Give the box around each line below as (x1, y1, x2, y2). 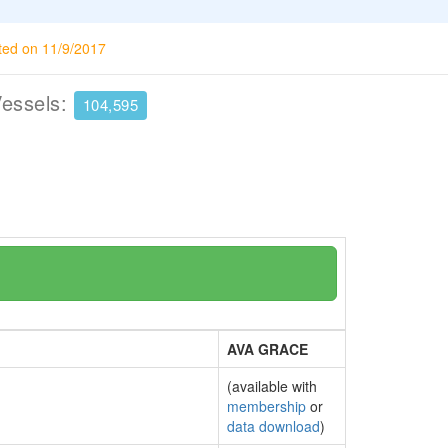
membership (227, 396, 306, 416)
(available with (227, 376, 317, 396)
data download (227, 416, 320, 436)
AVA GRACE (227, 339, 308, 359)
